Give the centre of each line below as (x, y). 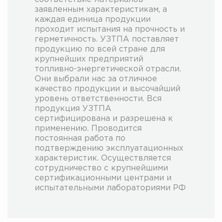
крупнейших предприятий (89, 59)
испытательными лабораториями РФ (110, 188)
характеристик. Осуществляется (103, 158)
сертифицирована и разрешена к (104, 118)
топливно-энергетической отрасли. (108, 69)
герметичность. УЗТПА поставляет (107, 39)
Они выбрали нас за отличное (96, 79)
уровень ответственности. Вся (98, 99)
